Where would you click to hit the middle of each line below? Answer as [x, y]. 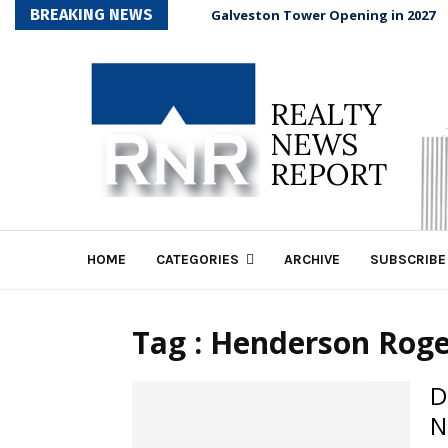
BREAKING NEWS [91, 14]
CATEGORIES [197, 259]
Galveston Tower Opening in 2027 [323, 15]
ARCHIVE [312, 259]
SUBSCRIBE [408, 259]
